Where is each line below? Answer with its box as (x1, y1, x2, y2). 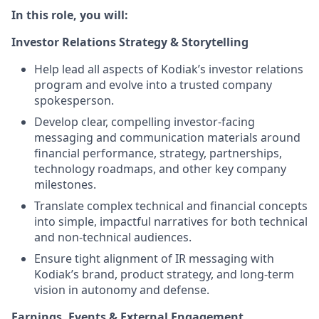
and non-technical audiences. (34, 229, 192, 245)
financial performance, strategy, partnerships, (34, 145, 282, 161)
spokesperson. (34, 93, 114, 108)
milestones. (34, 177, 96, 192)
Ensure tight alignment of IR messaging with (34, 251, 274, 266)
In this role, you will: (11, 7, 128, 23)
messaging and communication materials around (34, 130, 300, 145)
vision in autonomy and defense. (34, 282, 209, 298)
